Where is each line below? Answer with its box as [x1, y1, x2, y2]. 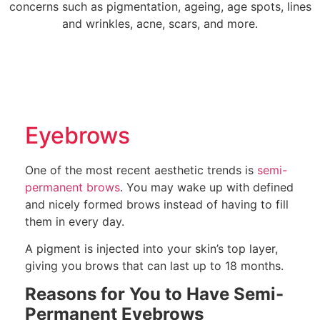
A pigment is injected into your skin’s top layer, [25, 241, 278, 256]
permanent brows [25, 179, 120, 194]
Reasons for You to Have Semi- [25, 284, 284, 305]
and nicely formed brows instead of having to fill [25, 196, 289, 211]
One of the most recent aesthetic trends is [25, 162, 257, 177]
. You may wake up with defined [120, 179, 294, 194]
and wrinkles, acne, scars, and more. [62, 16, 258, 31]
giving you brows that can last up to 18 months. [25, 258, 284, 273]
